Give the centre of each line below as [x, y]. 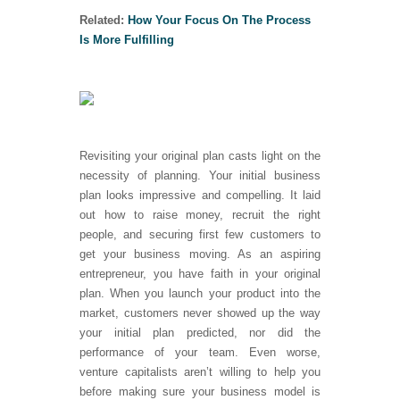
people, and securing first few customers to [200, 235]
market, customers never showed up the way [200, 313]
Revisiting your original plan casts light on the [200, 156]
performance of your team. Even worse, [200, 353]
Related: [104, 21]
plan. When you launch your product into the [200, 294]
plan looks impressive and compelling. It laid [200, 196]
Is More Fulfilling [127, 40]
